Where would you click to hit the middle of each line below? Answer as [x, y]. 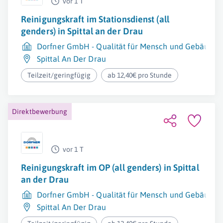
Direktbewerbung [40, 111]
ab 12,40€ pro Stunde [140, 75]
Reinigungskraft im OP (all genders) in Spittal [110, 167]
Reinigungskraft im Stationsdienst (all [95, 19]
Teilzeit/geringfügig [59, 75]
